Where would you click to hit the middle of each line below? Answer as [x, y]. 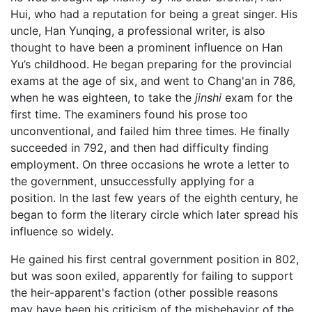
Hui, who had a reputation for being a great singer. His [154, 14]
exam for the [257, 98]
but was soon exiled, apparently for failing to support [152, 276]
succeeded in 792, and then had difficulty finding [140, 148]
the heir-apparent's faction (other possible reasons [144, 293]
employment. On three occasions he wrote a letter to [150, 165]
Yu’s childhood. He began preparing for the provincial [151, 64]
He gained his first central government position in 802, [155, 259]
